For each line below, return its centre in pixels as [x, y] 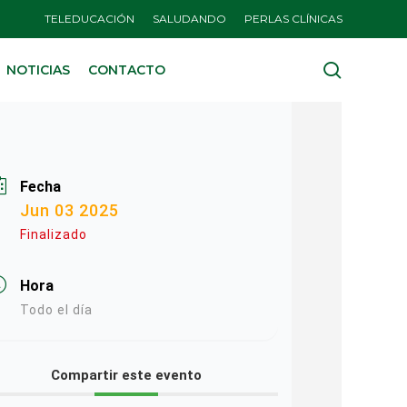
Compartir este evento [127, 375]
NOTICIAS [38, 70]
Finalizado [53, 234]
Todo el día [56, 310]
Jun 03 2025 [69, 210]
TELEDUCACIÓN [89, 19]
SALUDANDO [189, 19]
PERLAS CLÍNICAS [293, 19]
